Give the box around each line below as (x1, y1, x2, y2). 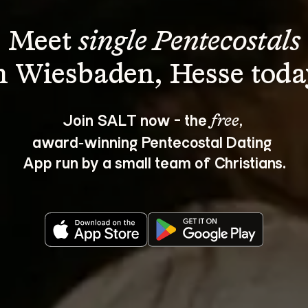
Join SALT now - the (62, 109, 210, 129)
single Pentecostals (78, 29, 300, 56)
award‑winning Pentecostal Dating (32, 131, 276, 151)
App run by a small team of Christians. (22, 152, 286, 172)
